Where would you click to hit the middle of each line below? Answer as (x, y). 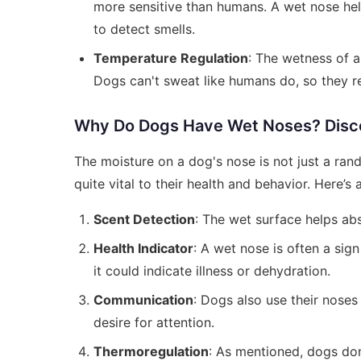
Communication (143, 299)
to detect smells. (144, 29)
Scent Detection (144, 219)
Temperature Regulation (171, 58)
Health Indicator (143, 248)
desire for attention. (154, 322)
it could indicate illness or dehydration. (212, 270)
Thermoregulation (151, 351)
